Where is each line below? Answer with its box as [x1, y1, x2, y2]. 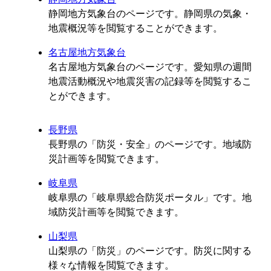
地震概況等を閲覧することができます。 [48, 23, 223, 34]
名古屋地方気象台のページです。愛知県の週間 [48, 62, 252, 73]
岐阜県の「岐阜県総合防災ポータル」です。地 [48, 192, 252, 203]
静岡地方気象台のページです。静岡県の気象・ [48, 8, 252, 19]
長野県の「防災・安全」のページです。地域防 [48, 139, 252, 150]
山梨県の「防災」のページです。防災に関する [48, 246, 252, 256]
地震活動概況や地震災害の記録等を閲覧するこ [48, 76, 252, 87]
